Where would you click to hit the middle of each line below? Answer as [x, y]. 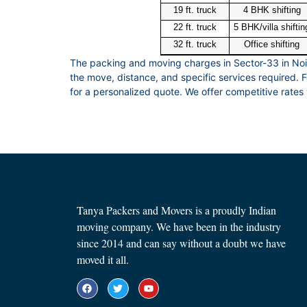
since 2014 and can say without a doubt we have [181, 243]
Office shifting [272, 45]
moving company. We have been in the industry [179, 227]
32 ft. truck [195, 45]
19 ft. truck [195, 10]
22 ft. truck [195, 27]
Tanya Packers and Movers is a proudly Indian [176, 210]
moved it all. [103, 260]
